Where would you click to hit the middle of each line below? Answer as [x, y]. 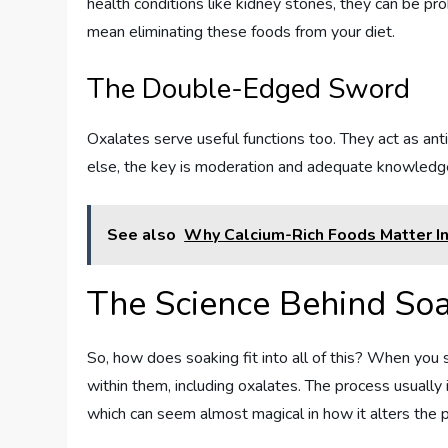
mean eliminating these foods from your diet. [241, 31]
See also [142, 234]
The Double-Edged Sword [249, 88]
